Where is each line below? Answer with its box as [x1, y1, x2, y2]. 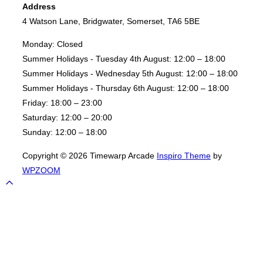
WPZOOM [22, 165, 60, 175]
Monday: [22, 39, 55, 49]
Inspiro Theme [157, 150, 211, 160]
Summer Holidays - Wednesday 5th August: [22, 69, 184, 79]
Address [22, 2, 56, 12]
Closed [57, 39, 83, 49]
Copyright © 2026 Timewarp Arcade [22, 150, 157, 160]
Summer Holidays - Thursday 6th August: [22, 83, 175, 93]
